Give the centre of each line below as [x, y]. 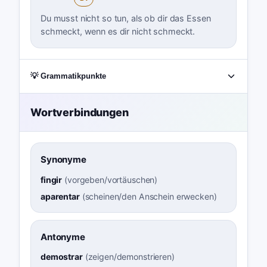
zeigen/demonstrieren [130, 256]
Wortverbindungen [79, 113]
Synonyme [63, 160]
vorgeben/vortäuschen [111, 179]
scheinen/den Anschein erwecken [149, 196]
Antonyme [63, 237]
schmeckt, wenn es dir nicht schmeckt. [118, 31]
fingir [51, 179]
